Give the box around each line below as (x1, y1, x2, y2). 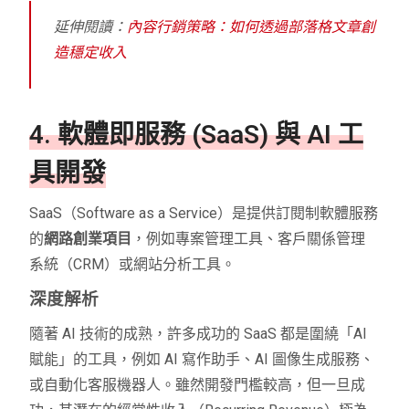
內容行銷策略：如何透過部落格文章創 (127, 18, 376, 37)
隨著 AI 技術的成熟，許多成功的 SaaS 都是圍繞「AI (29, 325, 368, 343)
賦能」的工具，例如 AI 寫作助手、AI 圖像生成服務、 (29, 351, 375, 369)
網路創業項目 (44, 230, 132, 248)
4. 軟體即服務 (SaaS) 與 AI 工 (29, 120, 364, 151)
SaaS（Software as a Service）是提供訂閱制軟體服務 (29, 204, 379, 223)
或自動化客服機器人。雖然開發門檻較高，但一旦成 (29, 376, 366, 394)
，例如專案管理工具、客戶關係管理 (131, 230, 366, 248)
